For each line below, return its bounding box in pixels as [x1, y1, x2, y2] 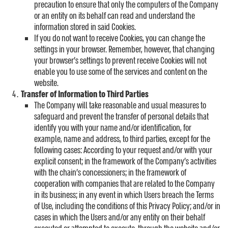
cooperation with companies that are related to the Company [34, 178, 215, 190]
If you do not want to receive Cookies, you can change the [34, 33, 205, 44]
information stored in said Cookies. [34, 21, 136, 33]
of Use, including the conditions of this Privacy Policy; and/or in [34, 201, 220, 212]
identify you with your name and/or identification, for [34, 122, 191, 134]
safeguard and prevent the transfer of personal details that [34, 111, 209, 123]
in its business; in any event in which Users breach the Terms [34, 189, 214, 201]
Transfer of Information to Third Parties [21, 89, 149, 100]
